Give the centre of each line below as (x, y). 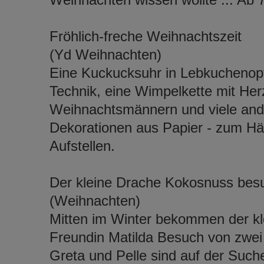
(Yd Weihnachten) (105, 54)
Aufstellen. (82, 146)
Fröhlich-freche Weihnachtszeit (145, 36)
